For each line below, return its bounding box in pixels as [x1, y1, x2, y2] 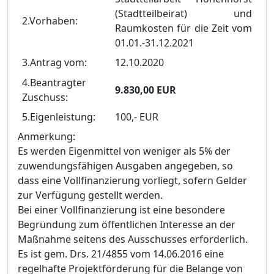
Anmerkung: [18, 130, 75, 143]
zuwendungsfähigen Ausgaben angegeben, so [18, 159, 233, 172]
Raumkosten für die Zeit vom [115, 21, 252, 35]
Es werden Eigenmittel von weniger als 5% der [18, 144, 231, 158]
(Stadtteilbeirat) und [115, 7, 252, 20]
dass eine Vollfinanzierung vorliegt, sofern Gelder [18, 174, 247, 187]
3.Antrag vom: [22, 56, 87, 69]
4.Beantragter [22, 76, 87, 89]
